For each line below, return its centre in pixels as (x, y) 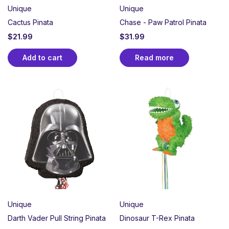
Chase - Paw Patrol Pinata (163, 22)
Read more (154, 58)
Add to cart (42, 58)
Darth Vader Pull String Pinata (57, 218)
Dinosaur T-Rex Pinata (157, 218)
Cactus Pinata (30, 22)
